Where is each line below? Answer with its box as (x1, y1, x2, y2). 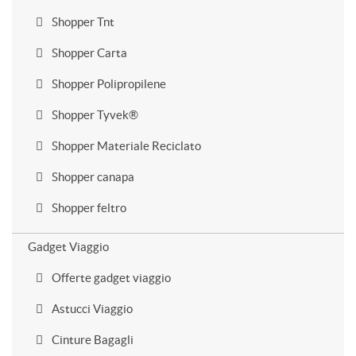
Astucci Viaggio (49, 302, 133, 315)
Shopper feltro (49, 201, 126, 215)
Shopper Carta (49, 46, 127, 60)
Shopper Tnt (49, 15, 114, 29)
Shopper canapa (49, 170, 134, 184)
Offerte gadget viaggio (49, 271, 171, 284)
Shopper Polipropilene (49, 77, 166, 91)
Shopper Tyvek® (49, 108, 138, 122)
